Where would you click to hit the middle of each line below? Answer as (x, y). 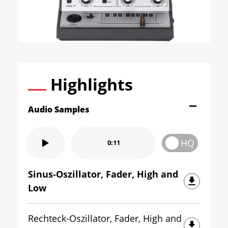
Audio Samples (59, 109)
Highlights (92, 84)
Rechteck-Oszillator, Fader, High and (105, 218)
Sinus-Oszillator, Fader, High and (103, 174)
